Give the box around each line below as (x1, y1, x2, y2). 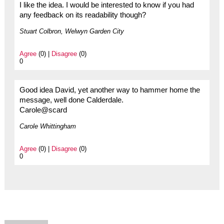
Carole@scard (19, 106, 67, 114)
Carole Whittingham (19, 122, 76, 130)
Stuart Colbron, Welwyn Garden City (19, 27, 124, 35)
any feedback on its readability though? (19, 11, 146, 19)
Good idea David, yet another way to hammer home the (19, 86, 200, 94)
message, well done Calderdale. (19, 96, 123, 104)
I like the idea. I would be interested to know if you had (19, 1, 194, 9)
